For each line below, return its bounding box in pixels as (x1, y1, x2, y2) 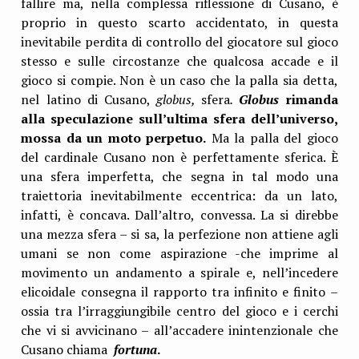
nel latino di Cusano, (21, 91, 157, 109)
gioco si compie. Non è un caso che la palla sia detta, (21, 71, 338, 90)
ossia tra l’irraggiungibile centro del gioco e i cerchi (21, 302, 338, 321)
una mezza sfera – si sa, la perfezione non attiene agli (21, 225, 338, 244)
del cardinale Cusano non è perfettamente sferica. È (21, 148, 338, 167)
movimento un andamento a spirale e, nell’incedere (21, 264, 338, 282)
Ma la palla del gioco (206, 129, 338, 147)
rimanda (279, 91, 338, 109)
